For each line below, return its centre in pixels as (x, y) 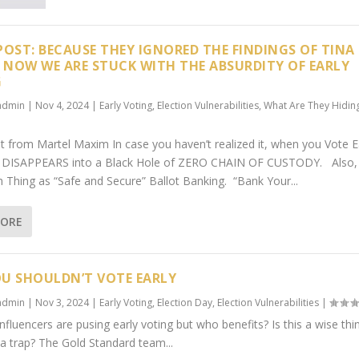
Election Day (185, 303)
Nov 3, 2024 (63, 303)
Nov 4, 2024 (63, 106)
